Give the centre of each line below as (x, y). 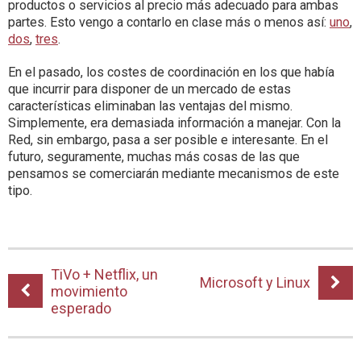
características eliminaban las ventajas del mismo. (150, 106)
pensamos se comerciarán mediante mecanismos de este (174, 174)
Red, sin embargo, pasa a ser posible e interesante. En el (168, 140)
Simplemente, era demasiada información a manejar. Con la (174, 123)
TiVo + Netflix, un (104, 274)
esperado (81, 308)
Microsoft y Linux (255, 282)
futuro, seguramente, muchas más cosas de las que (154, 157)
